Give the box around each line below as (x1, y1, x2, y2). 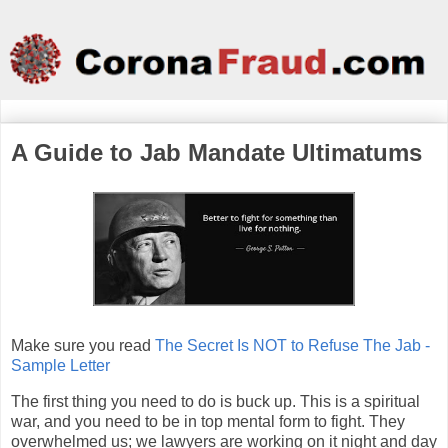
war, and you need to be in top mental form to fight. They (11, 412, 405, 430)
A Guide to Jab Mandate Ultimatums (11, 139, 422, 167)
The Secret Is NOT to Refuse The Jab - (155, 337, 430, 355)
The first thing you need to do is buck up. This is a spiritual (11, 392, 420, 410)
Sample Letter (11, 357, 110, 375)
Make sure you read (11, 337, 155, 355)
